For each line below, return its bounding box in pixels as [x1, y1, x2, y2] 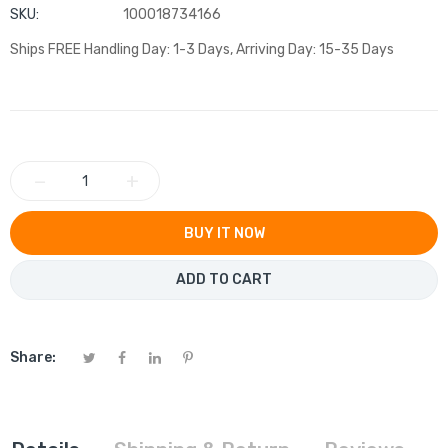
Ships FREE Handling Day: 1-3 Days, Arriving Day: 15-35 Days [10, 41, 394, 59]
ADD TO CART [176, 271, 272, 289]
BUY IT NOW [183, 225, 265, 243]
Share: [10, 349, 56, 367]
